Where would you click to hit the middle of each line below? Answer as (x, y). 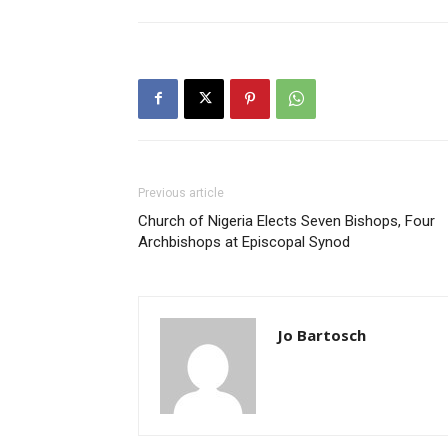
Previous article (181, 192)
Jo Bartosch (321, 334)
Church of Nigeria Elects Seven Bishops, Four (286, 220)
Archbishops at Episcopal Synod (244, 241)
